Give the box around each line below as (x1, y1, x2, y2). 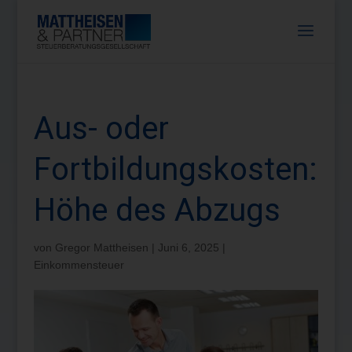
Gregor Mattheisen (54, 241, 148, 254)
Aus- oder (33, 110, 169, 147)
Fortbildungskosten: (33, 151, 317, 188)
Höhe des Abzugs (33, 192, 280, 229)
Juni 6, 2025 (157, 241, 219, 254)
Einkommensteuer (33, 258, 124, 271)
